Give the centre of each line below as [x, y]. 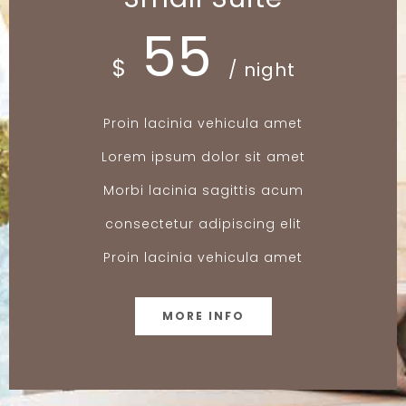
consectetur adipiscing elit [203, 223]
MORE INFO [203, 315]
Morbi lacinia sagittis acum [203, 190]
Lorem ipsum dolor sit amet [203, 156]
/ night [261, 69]
